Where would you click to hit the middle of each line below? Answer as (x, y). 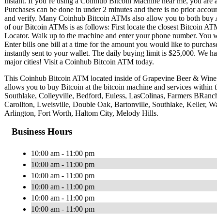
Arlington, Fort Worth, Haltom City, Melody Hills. (81, 113)
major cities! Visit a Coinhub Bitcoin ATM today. (79, 62)
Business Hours (42, 132)
